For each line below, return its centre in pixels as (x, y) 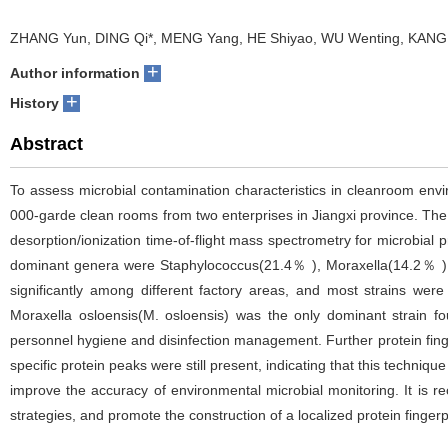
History (34, 103)
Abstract (46, 144)
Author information (75, 73)
